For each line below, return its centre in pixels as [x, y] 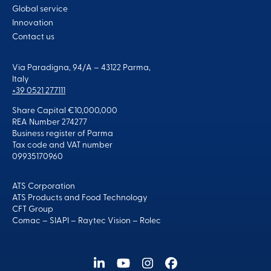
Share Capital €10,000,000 [65, 111]
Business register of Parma [63, 134]
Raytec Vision [104, 221]
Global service [40, 10]
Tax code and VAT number [62, 146]
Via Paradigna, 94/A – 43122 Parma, [81, 68]
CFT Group [33, 210]
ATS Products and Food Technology [80, 198]
